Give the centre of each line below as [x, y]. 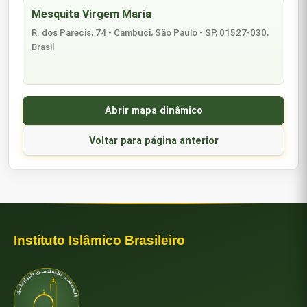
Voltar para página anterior [153, 140]
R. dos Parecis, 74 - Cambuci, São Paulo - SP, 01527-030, [150, 32]
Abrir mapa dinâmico [153, 111]
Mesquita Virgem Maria [92, 14]
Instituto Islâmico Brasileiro [99, 241]
